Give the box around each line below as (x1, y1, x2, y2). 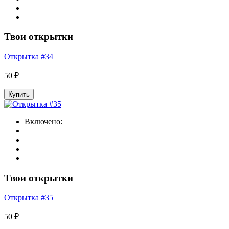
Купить (8, 90, 30, 98)
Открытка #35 (4, 193, 53, 202)
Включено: (25, 117, 62, 126)
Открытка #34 (4, 52, 53, 61)
